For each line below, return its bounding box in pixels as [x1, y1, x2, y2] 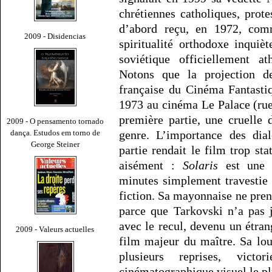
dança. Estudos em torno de [10, 127, 100, 137]
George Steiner [31, 139, 80, 149]
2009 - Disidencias [24, 31, 86, 41]
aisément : [119, 158, 183, 172]
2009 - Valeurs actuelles [16, 224, 95, 234]
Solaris [182, 158, 218, 172]
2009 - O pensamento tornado [7, 116, 104, 126]
